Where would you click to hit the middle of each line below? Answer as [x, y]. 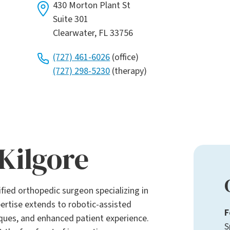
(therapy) [129, 71]
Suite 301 [71, 20]
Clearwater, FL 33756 [93, 33]
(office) [124, 57]
